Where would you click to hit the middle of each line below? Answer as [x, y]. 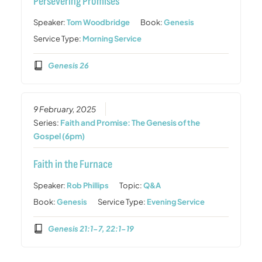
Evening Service [176, 202]
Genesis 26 [68, 65]
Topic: [132, 186]
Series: [47, 123]
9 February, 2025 [65, 109]
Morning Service [112, 39]
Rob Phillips [88, 186]
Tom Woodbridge [99, 22]
